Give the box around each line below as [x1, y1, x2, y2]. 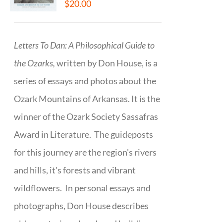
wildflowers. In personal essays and [14, 182, 151, 194]
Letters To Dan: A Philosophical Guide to [14, 40, 155, 51]
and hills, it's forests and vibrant [14, 165, 136, 176]
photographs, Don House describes [14, 200, 149, 212]
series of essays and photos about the [14, 75, 157, 87]
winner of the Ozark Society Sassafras [14, 111, 159, 122]
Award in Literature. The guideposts [14, 129, 154, 140]
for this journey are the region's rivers [14, 147, 157, 158]
